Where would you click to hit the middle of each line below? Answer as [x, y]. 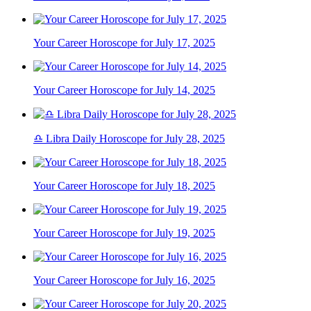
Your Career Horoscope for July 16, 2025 [124, 280]
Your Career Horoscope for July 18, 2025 [124, 185]
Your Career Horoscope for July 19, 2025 [124, 233]
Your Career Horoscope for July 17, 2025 [124, 42]
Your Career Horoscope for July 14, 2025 [124, 90]
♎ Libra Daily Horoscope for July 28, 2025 [129, 138]
